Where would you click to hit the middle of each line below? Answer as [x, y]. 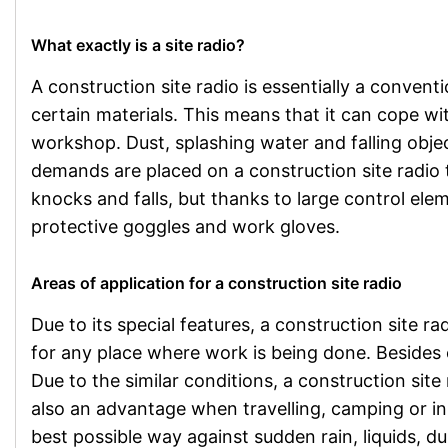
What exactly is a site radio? [138, 45]
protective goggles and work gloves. [185, 226]
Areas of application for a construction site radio [216, 283]
